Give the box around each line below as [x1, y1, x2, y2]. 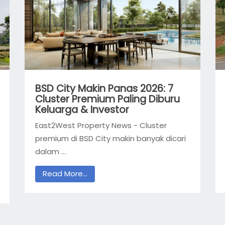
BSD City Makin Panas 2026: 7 [35, 82, 173, 96]
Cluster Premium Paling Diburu [35, 92, 180, 106]
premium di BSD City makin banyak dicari [35, 133, 186, 144]
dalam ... [35, 146, 66, 157]
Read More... [42, 168, 87, 179]
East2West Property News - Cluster [35, 120, 167, 131]
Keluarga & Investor [35, 103, 129, 117]
